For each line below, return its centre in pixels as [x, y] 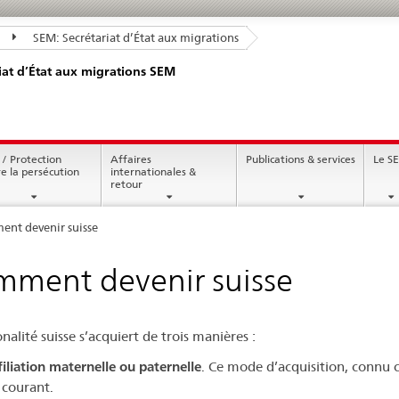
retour [127, 184]
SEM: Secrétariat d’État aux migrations [134, 37]
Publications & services [301, 159]
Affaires [131, 159]
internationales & [154, 172]
